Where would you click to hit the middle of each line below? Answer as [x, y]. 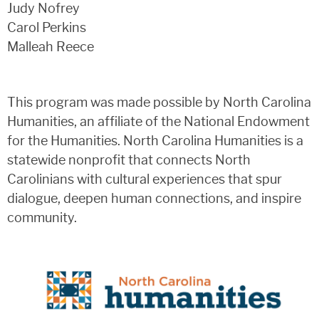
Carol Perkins [47, 28]
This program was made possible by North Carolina [159, 103]
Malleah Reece [51, 47]
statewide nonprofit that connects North [129, 161]
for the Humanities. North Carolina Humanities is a [155, 141]
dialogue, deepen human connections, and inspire [154, 199]
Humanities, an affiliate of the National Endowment [158, 122]
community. [42, 218]
